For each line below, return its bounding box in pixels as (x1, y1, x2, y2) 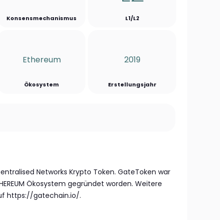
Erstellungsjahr (108, 81, 157, 88)
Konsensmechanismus (6, 14, 77, 22)
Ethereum (22, 54, 61, 65)
